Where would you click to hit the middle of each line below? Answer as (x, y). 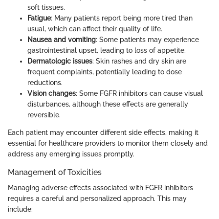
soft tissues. (46, 7)
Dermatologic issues (60, 61)
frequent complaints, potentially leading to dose (105, 72)
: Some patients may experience (147, 39)
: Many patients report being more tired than (122, 18)
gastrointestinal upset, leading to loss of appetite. (107, 50)
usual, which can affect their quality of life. (95, 29)
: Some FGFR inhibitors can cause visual (139, 93)
